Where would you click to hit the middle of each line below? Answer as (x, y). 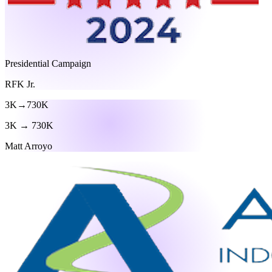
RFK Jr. (20, 84)
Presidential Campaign (48, 64)
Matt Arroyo (29, 146)
